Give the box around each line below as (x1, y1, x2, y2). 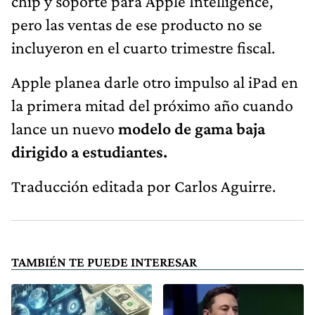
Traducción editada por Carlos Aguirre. (11, 176, 276, 196)
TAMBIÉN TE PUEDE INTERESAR (11, 255, 197, 270)
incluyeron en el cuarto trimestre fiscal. (11, 38, 275, 58)
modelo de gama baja (118, 119, 265, 139)
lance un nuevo (11, 119, 118, 139)
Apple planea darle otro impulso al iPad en (11, 72, 298, 92)
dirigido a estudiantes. (11, 142, 167, 162)
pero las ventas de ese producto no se (11, 15, 262, 34)
